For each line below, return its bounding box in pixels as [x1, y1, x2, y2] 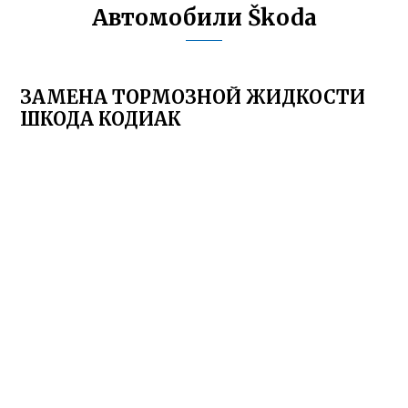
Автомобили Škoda [91, 4, 317, 32]
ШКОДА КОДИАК [20, 107, 182, 130]
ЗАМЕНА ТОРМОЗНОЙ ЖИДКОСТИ [20, 86, 366, 108]
